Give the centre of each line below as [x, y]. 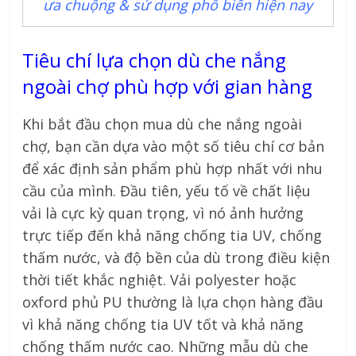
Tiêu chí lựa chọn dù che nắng [155, 60]
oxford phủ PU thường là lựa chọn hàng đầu [173, 302]
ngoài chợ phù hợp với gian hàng [168, 86]
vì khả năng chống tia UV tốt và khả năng [163, 324]
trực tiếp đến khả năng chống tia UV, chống [172, 235]
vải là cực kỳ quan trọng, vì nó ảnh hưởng [163, 213]
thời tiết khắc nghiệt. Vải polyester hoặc [160, 279]
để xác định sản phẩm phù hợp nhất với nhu [173, 168]
